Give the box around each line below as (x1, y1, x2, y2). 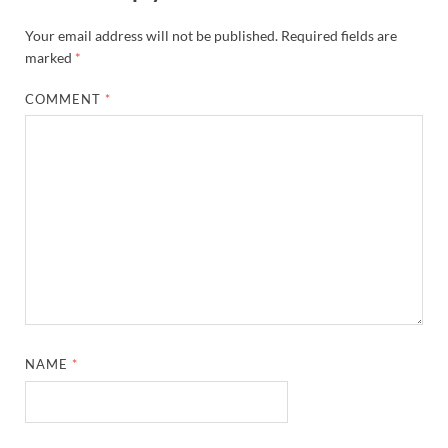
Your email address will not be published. (25, 26, 278, 44)
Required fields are (281, 26, 397, 44)
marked (25, 48, 75, 66)
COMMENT (25, 90, 106, 107)
